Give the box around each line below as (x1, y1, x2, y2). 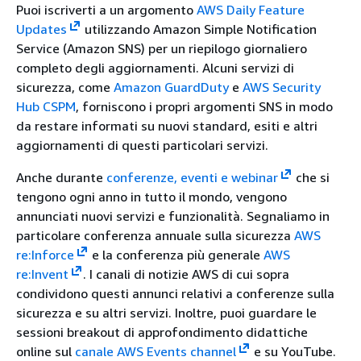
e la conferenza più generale (88, 246, 263, 263)
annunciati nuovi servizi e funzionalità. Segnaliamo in (16, 207, 330, 224)
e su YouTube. (250, 342, 336, 359)
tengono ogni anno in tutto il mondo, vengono (16, 188, 287, 205)
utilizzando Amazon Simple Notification (81, 20, 317, 37)
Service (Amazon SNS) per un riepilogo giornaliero (16, 39, 307, 56)
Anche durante (16, 168, 106, 185)
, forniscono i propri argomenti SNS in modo (76, 98, 333, 114)
